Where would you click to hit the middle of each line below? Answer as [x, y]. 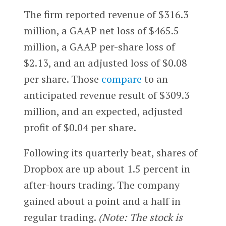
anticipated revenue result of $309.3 [106, 95]
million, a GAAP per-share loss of [99, 46]
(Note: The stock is [140, 217]
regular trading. [61, 217]
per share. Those [62, 79]
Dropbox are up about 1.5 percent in [107, 168]
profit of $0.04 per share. [80, 127]
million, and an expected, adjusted [103, 111]
